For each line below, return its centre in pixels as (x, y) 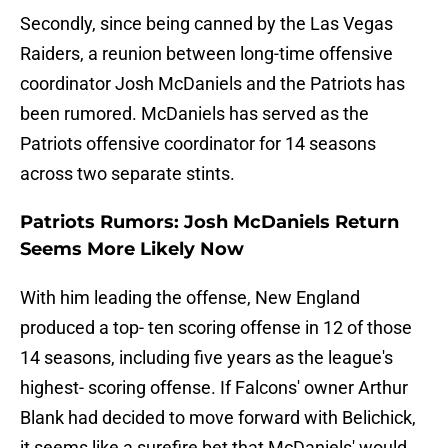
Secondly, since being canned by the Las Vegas (206, 24)
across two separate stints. (127, 174)
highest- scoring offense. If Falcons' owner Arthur (214, 388)
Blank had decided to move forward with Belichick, (218, 418)
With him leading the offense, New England (190, 298)
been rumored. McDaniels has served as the (194, 114)
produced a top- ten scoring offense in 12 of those (216, 328)
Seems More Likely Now (132, 249)
